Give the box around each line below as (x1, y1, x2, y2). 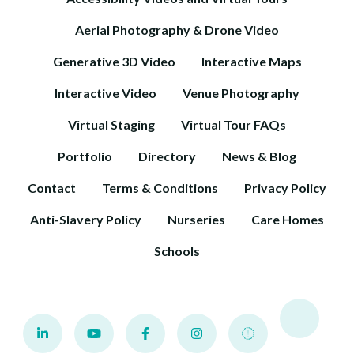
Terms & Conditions (102, 179, 218, 195)
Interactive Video (55, 85, 156, 100)
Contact (28, 179, 76, 195)
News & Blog (222, 148, 296, 164)
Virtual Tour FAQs (181, 116, 286, 132)
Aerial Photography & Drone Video (75, 21, 279, 37)
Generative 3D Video (52, 53, 175, 69)
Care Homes (251, 211, 324, 227)
